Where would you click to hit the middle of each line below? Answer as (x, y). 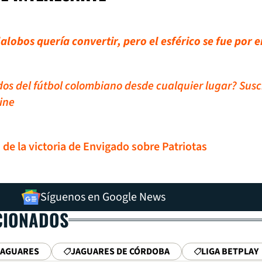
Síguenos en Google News (103, 197)
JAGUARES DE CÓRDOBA (120, 251)
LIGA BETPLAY (230, 251)
